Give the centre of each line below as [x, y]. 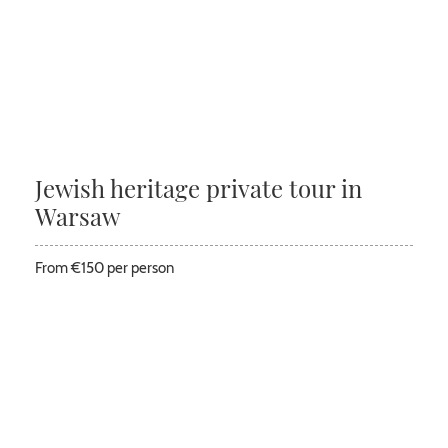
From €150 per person [104, 268]
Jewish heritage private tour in [198, 188]
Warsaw [77, 216]
